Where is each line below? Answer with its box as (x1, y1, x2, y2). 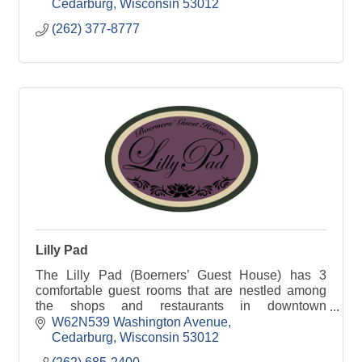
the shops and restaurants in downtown (36, 299, 326, 314)
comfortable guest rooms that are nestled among (36, 284, 326, 298)
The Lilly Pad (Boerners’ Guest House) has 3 (36, 268, 326, 283)
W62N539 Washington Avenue (52, 314, 228, 329)
